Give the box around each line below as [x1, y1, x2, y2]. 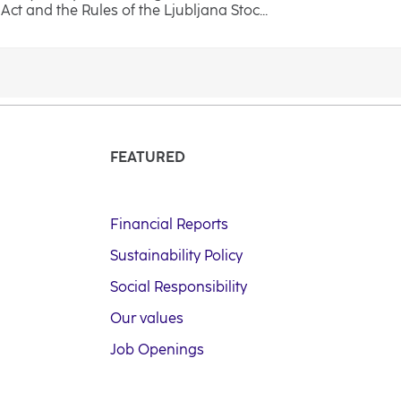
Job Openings [109, 341, 204, 358]
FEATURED [109, 149, 185, 166]
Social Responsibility [109, 278, 247, 295]
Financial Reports [109, 216, 228, 233]
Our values [109, 310, 183, 327]
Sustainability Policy [109, 247, 243, 264]
